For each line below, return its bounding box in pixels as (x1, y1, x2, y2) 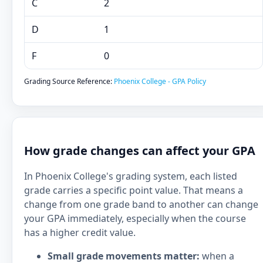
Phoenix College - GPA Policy (114, 76, 206, 86)
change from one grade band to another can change (24, 198, 258, 211)
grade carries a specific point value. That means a (24, 184, 243, 197)
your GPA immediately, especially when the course (24, 212, 246, 225)
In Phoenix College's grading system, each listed (24, 170, 237, 183)
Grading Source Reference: (24, 76, 114, 86)
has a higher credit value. (24, 226, 136, 239)
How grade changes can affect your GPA (24, 143, 255, 159)
